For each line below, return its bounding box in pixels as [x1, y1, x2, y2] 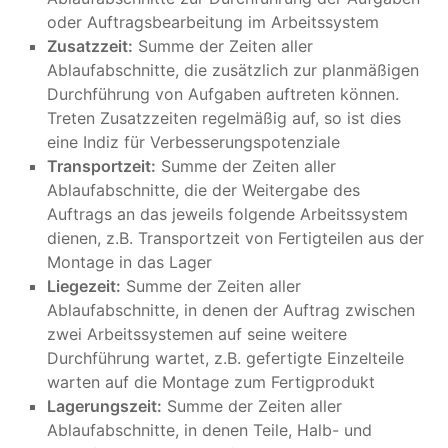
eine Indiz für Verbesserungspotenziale [47, 131, 340, 152]
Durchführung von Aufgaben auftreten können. [47, 83, 399, 104]
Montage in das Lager [47, 251, 212, 272]
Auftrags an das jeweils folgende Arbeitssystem [47, 203, 408, 224]
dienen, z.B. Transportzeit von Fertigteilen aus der [47, 227, 424, 248]
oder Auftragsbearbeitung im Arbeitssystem [47, 11, 379, 32]
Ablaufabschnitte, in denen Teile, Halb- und [47, 419, 372, 440]
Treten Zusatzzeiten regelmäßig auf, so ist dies [47, 107, 401, 128]
